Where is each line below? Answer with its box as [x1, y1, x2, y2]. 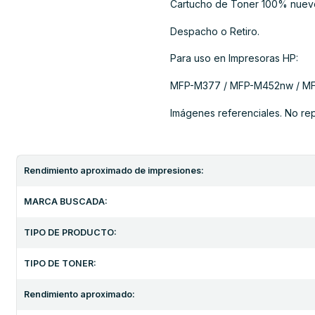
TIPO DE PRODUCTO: [24, 227, 117, 238]
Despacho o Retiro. [170, 25, 259, 37]
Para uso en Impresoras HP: [170, 52, 298, 65]
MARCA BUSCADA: [24, 196, 108, 207]
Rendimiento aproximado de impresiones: [24, 165, 204, 176]
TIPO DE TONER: [24, 258, 96, 269]
